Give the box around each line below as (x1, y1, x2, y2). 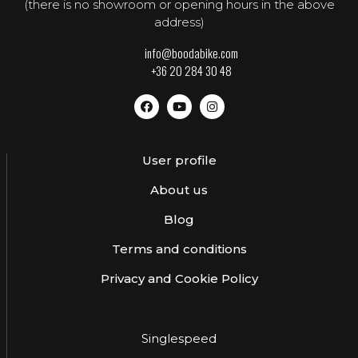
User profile (141, 153, 217, 168)
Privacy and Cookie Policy (100, 271, 258, 286)
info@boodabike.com (144, 44, 238, 62)
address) (153, 14, 205, 30)
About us (150, 182, 208, 197)
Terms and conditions (111, 241, 247, 257)
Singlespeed (141, 331, 217, 346)
